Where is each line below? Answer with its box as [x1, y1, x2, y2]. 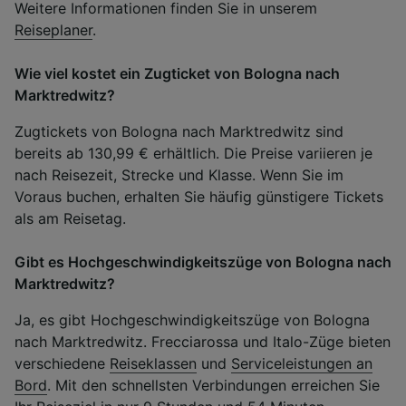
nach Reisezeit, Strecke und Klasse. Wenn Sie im [14, 165, 343, 184]
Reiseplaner [14, 20, 92, 39]
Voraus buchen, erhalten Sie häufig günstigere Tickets [14, 187, 383, 206]
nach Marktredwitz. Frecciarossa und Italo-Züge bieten [14, 332, 391, 351]
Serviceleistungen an [231, 353, 372, 372]
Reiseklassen [110, 353, 197, 372]
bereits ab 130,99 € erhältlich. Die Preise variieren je [14, 143, 372, 162]
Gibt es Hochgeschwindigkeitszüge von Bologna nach [14, 252, 391, 271]
